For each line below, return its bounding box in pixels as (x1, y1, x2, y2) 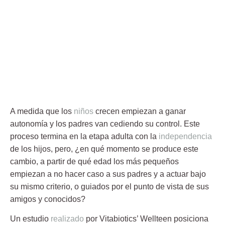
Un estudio (10, 214, 51, 223)
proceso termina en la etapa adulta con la (10, 132, 159, 141)
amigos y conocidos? (10, 194, 85, 203)
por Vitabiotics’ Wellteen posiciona (84, 214, 208, 223)
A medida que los (10, 106, 74, 116)
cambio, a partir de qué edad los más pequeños (10, 157, 179, 166)
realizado (51, 214, 84, 223)
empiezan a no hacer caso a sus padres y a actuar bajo (10, 169, 206, 178)
